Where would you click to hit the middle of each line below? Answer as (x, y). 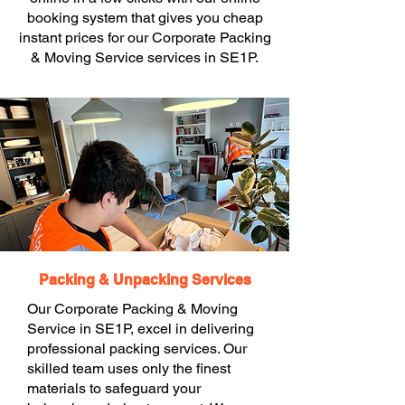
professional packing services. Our (137, 348)
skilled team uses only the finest (129, 368)
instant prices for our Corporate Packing (145, 38)
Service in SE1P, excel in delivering (141, 329)
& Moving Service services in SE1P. (145, 57)
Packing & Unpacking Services (145, 280)
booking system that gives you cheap (145, 18)
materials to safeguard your (114, 388)
